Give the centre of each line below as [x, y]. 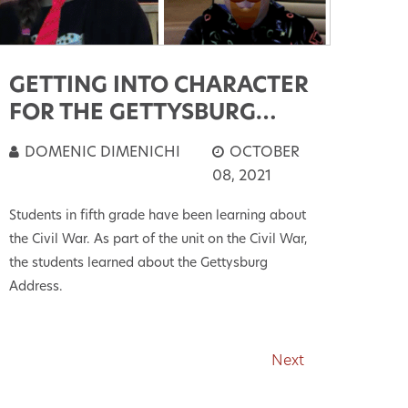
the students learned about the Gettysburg [139, 264]
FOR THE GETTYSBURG [133, 114]
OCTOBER [263, 153]
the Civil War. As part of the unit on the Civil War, [158, 240]
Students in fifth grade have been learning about [158, 217]
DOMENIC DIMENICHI [101, 153]
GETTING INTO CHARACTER [159, 87]
